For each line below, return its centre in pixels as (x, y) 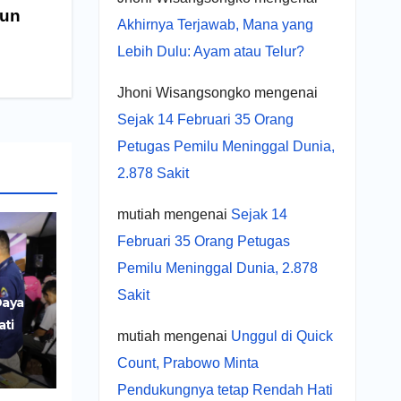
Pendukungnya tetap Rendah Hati (225, 389)
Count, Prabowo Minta (188, 363)
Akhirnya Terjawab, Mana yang (215, 24)
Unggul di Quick (282, 336)
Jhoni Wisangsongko (183, 92)
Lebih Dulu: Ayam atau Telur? (210, 51)
